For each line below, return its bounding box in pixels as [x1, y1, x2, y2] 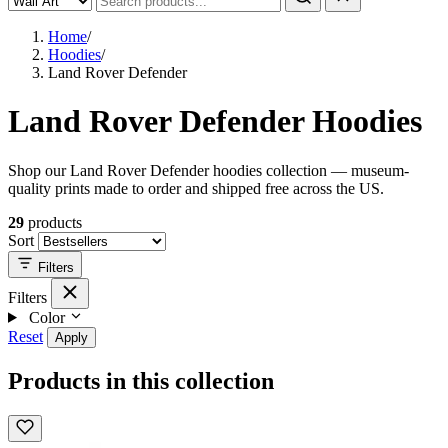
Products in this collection [8, 367, 274, 394]
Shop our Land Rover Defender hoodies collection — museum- [8, 161, 409, 179]
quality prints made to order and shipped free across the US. [8, 179, 384, 197]
